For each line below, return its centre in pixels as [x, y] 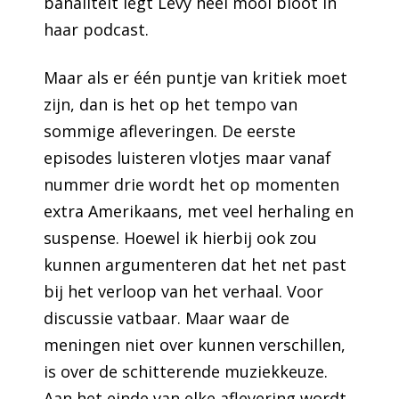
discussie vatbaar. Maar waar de [167, 318]
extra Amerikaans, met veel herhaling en [199, 211]
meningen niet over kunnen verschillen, [195, 344]
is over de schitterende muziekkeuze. [186, 371]
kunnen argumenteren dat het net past [195, 264]
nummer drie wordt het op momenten [192, 184]
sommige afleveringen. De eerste [170, 130]
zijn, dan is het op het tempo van [171, 104]
